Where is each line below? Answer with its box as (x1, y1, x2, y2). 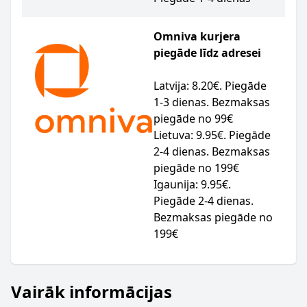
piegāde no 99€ (153, 111, 233, 126)
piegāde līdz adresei (153, 45, 261, 60)
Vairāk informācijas (11, 280, 172, 303)
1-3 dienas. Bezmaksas (153, 95, 270, 110)
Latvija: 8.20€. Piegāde (153, 78, 267, 93)
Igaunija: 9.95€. (153, 177, 231, 192)
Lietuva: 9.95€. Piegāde (153, 127, 271, 143)
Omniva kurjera (153, 29, 241, 44)
